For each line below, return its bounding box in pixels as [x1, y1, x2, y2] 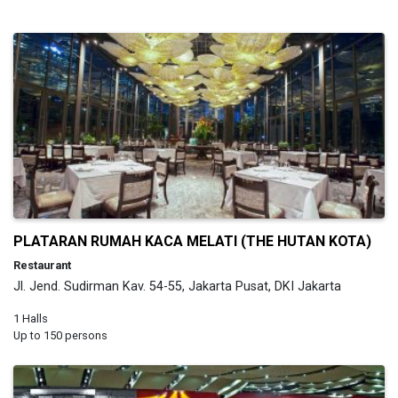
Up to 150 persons [13, 328, 107, 342]
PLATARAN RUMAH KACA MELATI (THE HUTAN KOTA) [13, 232, 371, 250]
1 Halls [13, 311, 48, 325]
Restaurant [13, 258, 71, 272]
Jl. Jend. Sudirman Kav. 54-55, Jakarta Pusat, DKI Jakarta [13, 278, 341, 294]
